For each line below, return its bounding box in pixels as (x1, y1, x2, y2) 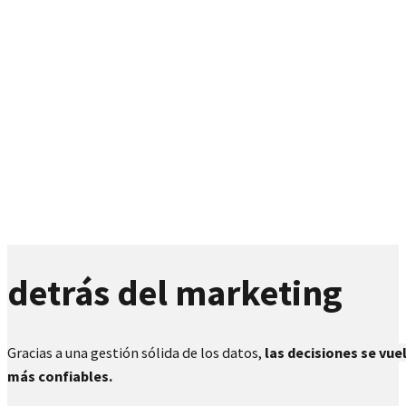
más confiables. (7, 367, 112, 386)
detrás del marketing (7, 270, 343, 316)
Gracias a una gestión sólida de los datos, (7, 343, 265, 362)
